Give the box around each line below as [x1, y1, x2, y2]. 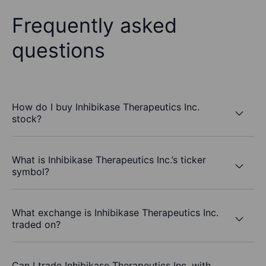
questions [12, 38, 105, 63]
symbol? [12, 166, 49, 178]
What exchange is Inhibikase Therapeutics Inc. [12, 207, 218, 219]
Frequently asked [12, 13, 177, 38]
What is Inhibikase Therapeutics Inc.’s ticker [12, 154, 206, 166]
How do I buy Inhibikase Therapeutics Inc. [12, 101, 199, 113]
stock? [12, 113, 42, 125]
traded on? [12, 218, 61, 231]
